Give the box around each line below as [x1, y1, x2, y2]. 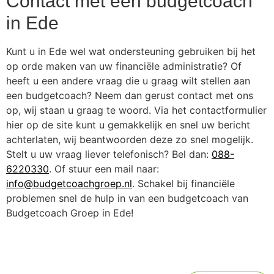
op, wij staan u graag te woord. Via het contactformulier [6, 103, 267, 116]
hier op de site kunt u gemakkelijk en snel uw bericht [6, 118, 250, 131]
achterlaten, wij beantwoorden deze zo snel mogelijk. [6, 133, 253, 146]
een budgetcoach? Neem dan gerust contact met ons [6, 89, 253, 102]
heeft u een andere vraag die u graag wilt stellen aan [6, 74, 250, 87]
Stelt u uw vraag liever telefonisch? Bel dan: [6, 147, 212, 160]
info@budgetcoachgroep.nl [6, 177, 132, 190]
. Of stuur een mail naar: [49, 162, 159, 175]
